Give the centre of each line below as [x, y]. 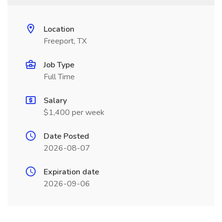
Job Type [59, 65]
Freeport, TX [65, 41]
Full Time [59, 77]
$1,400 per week [74, 112]
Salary [55, 101]
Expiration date [71, 172]
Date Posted [66, 136]
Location [59, 29]
